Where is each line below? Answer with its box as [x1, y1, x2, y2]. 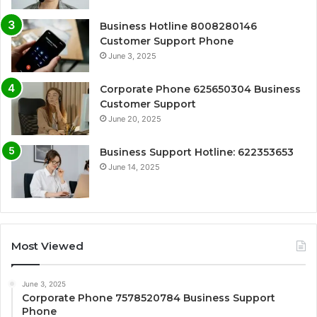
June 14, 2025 [108, 162, 160, 173]
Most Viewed [11, 239, 83, 253]
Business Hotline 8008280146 [100, 20, 257, 33]
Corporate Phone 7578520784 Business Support [22, 292, 275, 305]
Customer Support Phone [100, 35, 234, 48]
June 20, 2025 [108, 114, 161, 125]
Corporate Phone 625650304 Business [100, 83, 301, 96]
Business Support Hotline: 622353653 [100, 146, 294, 159]
